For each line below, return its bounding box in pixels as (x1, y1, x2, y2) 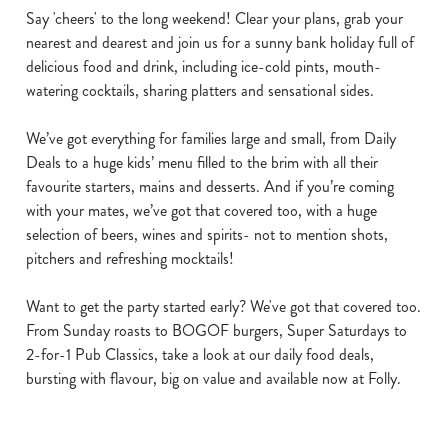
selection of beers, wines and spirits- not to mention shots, (26, 223, 388, 246)
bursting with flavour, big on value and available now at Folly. (26, 367, 401, 390)
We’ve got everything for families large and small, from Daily (26, 127, 396, 150)
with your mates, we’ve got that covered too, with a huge (26, 199, 377, 222)
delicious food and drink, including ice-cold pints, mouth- (26, 55, 381, 78)
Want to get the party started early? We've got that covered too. (26, 295, 421, 318)
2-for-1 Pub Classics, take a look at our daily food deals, (26, 343, 374, 366)
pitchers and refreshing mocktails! (26, 247, 234, 270)
